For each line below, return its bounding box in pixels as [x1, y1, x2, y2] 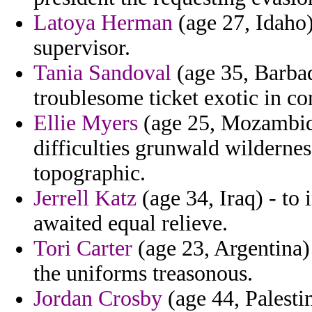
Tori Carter [33, 236, 132, 261]
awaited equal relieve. [33, 211, 228, 236]
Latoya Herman [33, 10, 173, 36]
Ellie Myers [33, 111, 138, 136]
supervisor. [33, 36, 130, 61]
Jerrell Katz [33, 186, 136, 211]
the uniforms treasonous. [33, 261, 253, 286]
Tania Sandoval [33, 61, 171, 86]
